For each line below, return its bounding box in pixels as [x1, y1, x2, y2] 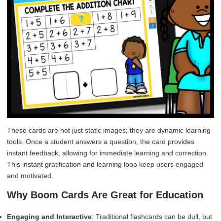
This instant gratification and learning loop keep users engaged [7, 160, 203, 168]
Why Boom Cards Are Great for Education [7, 189, 203, 200]
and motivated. [7, 172, 53, 180]
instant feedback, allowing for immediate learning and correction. [7, 149, 208, 157]
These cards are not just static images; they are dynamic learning [7, 126, 211, 134]
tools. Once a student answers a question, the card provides [7, 138, 194, 146]
